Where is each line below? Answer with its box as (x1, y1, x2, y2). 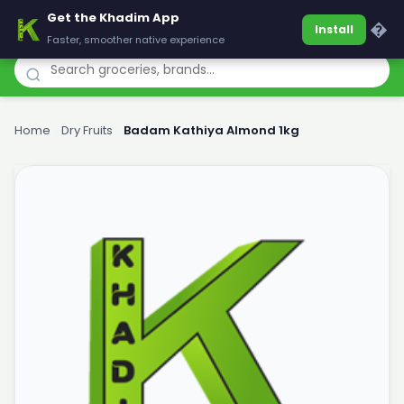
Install (315, 21, 353, 37)
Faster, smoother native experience (47, 32, 225, 47)
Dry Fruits (61, 122, 113, 139)
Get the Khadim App (47, 9, 179, 26)
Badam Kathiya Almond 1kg (124, 122, 299, 139)
